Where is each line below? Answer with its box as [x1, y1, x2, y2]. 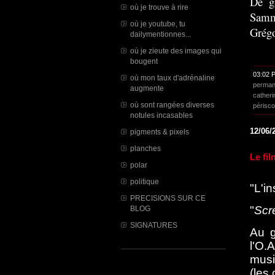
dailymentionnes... [130, 30, 191, 38]
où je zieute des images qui [130, 47, 222, 55]
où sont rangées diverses [130, 101, 214, 109]
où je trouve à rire [130, 3, 188, 11]
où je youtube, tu [130, 20, 185, 28]
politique [130, 177, 159, 185]
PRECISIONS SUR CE [130, 194, 206, 202]
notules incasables [130, 111, 193, 119]
